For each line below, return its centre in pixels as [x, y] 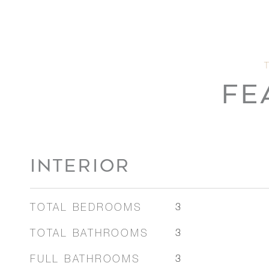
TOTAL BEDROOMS [86, 209]
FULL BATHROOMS [85, 260]
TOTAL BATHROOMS [89, 234]
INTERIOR [80, 166]
